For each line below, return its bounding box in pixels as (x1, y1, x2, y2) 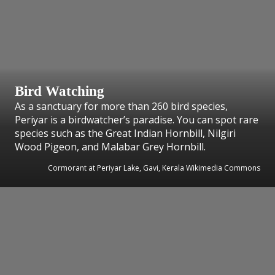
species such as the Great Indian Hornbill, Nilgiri (15, 126, 236, 140)
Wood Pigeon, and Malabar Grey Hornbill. (15, 139, 206, 153)
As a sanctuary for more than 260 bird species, (15, 99, 228, 113)
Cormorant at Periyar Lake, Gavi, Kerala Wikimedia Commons (48, 162, 260, 173)
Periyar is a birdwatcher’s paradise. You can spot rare (15, 112, 258, 126)
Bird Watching (15, 82, 104, 99)
